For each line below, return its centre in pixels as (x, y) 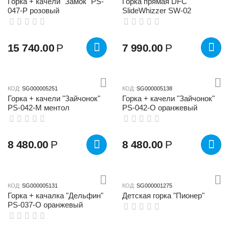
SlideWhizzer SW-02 (157, 11)
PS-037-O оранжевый (45, 204)
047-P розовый (33, 11)
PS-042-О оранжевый (160, 107)
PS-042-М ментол (39, 107)
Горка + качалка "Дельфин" (55, 195)
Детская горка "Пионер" (163, 195)
